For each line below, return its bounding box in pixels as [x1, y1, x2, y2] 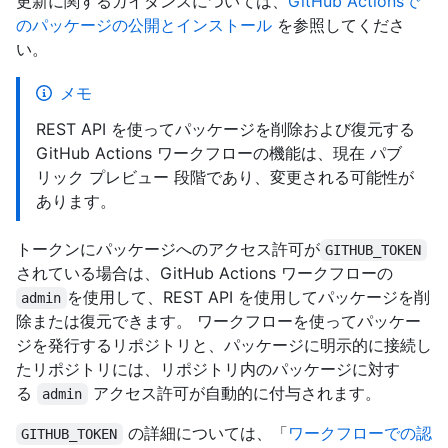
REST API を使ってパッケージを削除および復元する [36, 119, 415, 140]
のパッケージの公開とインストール [16, 15, 272, 36]
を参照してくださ [272, 15, 405, 36]
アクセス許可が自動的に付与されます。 [87, 383, 381, 404]
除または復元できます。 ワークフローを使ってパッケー [16, 311, 421, 332]
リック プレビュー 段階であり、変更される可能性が [36, 167, 414, 188]
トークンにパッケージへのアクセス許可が [16, 239, 320, 260]
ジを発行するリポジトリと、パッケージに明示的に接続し [16, 335, 432, 356]
